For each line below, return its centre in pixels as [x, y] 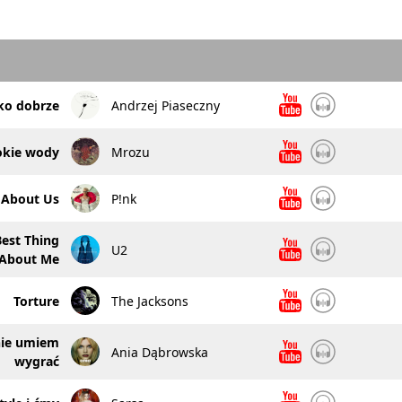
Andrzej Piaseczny [165, 105]
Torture [36, 301]
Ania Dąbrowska [159, 352]
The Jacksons [149, 301]
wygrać [36, 361]
